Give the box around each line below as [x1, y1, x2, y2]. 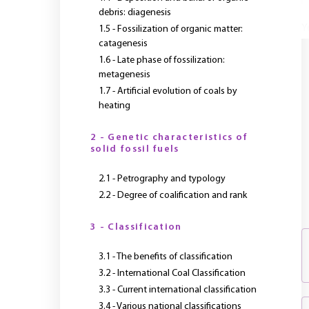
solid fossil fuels [90, 144, 179, 154]
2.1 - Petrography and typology [99, 174, 226, 184]
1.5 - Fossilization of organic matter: [99, 24, 243, 34]
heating [99, 101, 130, 111]
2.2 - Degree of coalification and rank [99, 190, 247, 201]
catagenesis [99, 39, 148, 49]
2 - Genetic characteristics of [90, 132, 248, 143]
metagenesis [99, 70, 150, 80]
